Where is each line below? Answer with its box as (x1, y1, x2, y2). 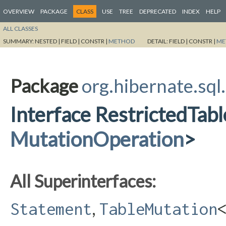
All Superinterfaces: (10, 170, 156, 191)
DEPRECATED (139, 8, 176, 15)
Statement (10, 199, 92, 218)
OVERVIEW (3, 8, 34, 15)
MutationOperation (10, 126, 184, 151)
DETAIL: (147, 37, 169, 45)
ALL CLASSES (3, 24, 38, 32)
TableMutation (99, 199, 217, 218)
